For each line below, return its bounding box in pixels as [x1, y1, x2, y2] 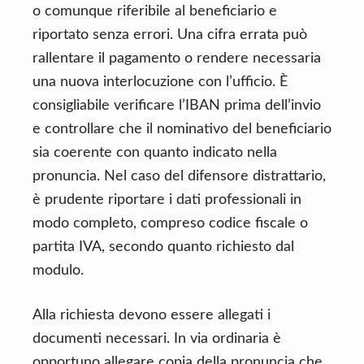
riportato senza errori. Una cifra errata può [32, 28, 307, 42]
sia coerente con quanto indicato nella [32, 145, 277, 160]
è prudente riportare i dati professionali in [32, 193, 301, 207]
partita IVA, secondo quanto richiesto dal [32, 240, 294, 254]
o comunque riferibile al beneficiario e [32, 4, 277, 19]
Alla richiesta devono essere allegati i [32, 308, 271, 323]
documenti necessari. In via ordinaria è [32, 331, 281, 346]
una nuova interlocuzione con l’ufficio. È [32, 75, 288, 89]
